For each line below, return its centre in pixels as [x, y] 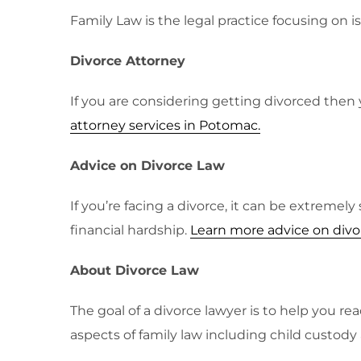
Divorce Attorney [128, 61]
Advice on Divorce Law [147, 166]
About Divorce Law [135, 270]
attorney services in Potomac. [165, 125]
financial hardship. [130, 230]
